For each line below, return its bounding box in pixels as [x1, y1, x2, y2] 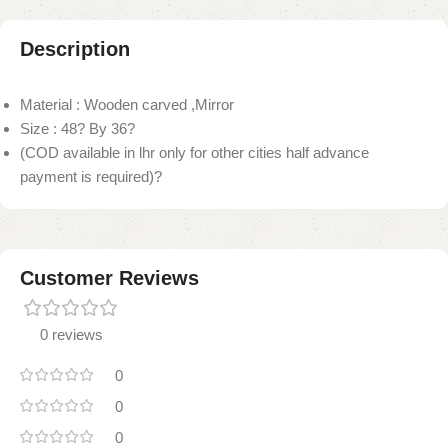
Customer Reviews [20, 266, 199, 289]
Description [20, 37, 130, 60]
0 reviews [40, 325, 103, 343]
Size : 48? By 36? [20, 119, 135, 137]
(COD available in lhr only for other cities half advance [20, 143, 369, 161]
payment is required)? [20, 167, 162, 185]
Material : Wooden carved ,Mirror [20, 95, 234, 113]
